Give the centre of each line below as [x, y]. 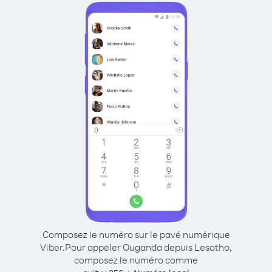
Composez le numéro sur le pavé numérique [136, 234]
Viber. [53, 247]
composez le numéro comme [136, 260]
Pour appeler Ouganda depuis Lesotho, [148, 247]
